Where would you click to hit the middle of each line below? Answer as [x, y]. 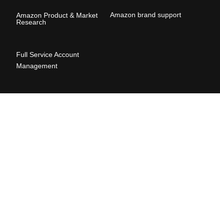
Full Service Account [48, 54]
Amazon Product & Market [57, 15]
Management [37, 66]
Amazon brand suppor [145, 15]
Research [31, 22]
